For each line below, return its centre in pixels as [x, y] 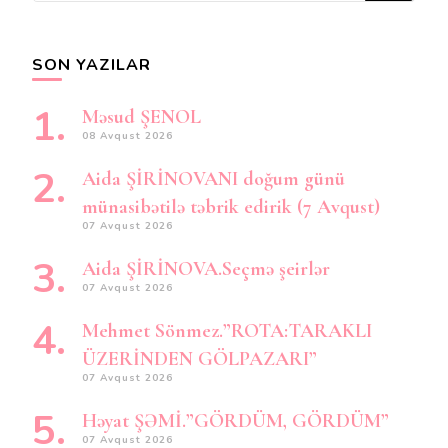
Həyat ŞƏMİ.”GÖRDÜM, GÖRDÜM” [235, 421]
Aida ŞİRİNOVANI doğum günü [213, 179]
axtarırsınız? [78, 22]
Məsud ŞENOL [141, 117]
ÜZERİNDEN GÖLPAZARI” [199, 359]
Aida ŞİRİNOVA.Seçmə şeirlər [206, 269]
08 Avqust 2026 [127, 136]
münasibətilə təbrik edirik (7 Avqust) [231, 207]
